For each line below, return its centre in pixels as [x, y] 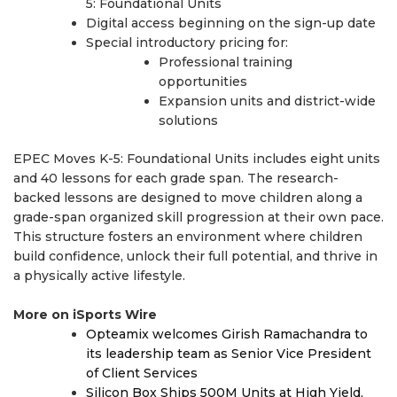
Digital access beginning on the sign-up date [231, 23]
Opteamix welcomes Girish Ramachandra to [227, 335]
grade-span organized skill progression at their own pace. [198, 218]
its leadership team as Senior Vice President [229, 354]
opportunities [203, 82]
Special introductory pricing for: [187, 43]
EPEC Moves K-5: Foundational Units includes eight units [197, 159]
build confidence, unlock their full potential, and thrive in [195, 257]
